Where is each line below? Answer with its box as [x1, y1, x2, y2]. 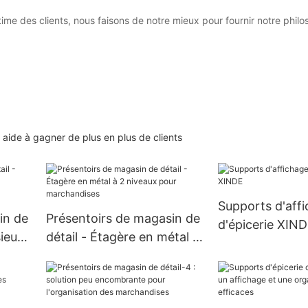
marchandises [45, 267, 127, 282]
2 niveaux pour [45, 248, 132, 263]
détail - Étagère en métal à [45, 230, 199, 245]
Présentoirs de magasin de [45, 211, 200, 226]
